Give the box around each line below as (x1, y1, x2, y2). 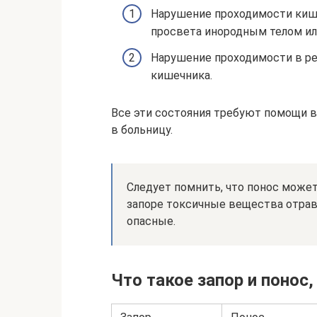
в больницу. (111, 123, 173, 137)
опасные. (127, 214, 175, 229)
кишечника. (151, 69, 212, 83)
